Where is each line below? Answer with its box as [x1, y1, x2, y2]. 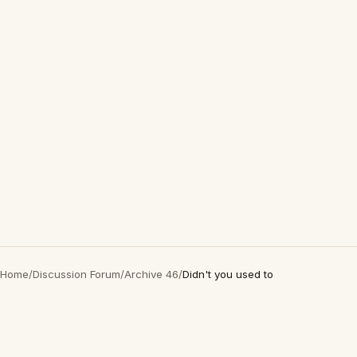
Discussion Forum [33, 268, 120, 280]
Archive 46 [124, 268, 178, 280]
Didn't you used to [182, 268, 273, 280]
